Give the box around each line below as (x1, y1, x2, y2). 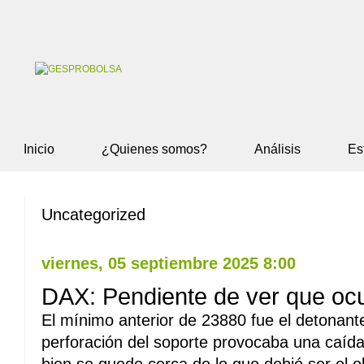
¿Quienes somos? (102, 142, 207, 156)
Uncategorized (41, 206, 145, 223)
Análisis (254, 142, 301, 156)
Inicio (24, 142, 54, 156)
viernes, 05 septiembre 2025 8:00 (41, 254, 296, 272)
